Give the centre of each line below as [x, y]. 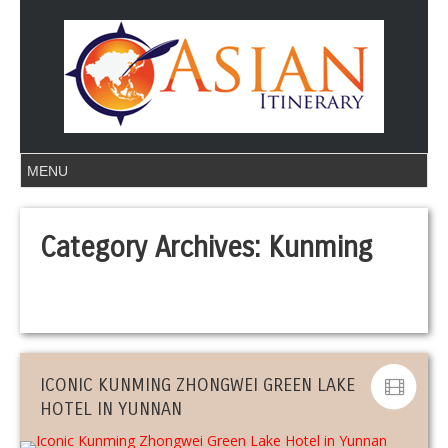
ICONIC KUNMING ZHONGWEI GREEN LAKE [197, 385]
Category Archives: [154, 248]
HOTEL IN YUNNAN [111, 409]
